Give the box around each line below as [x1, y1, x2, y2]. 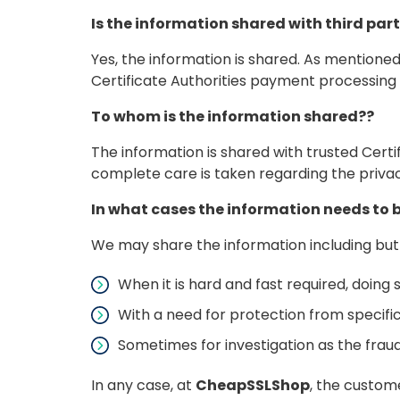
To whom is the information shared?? [91, 106, 374, 127]
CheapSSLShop [196, 375, 310, 396]
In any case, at [91, 375, 196, 396]
